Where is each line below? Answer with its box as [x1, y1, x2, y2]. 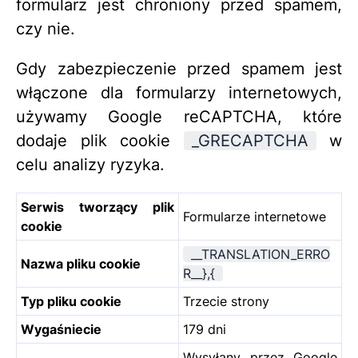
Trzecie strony [183, 292, 269, 309]
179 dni [183, 320, 226, 337]
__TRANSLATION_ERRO [191, 245, 330, 262]
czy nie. [16, 18, 75, 38]
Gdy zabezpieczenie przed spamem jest [16, 58, 342, 78]
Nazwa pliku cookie [21, 255, 141, 272]
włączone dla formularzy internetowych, [16, 82, 342, 102]
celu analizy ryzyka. [16, 154, 165, 174]
